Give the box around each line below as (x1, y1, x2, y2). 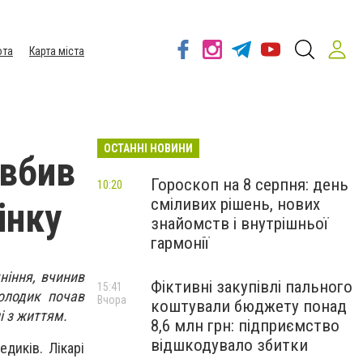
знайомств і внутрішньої (151, 214, 328, 233)
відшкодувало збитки (151, 335, 308, 355)
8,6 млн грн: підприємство (151, 316, 340, 335)
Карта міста (29, 45, 84, 58)
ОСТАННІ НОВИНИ (104, 142, 193, 155)
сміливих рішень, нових (151, 194, 320, 214)
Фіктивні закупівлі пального (151, 277, 352, 297)
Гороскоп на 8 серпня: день (151, 175, 348, 194)
